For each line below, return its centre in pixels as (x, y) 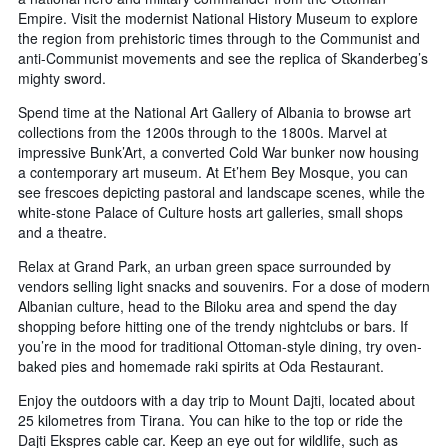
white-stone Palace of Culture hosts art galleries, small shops (210, 211)
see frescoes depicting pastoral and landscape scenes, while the (221, 191)
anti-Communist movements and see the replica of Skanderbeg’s (223, 57)
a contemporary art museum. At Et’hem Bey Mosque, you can (213, 171)
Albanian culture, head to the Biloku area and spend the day (207, 305)
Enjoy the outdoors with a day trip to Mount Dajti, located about (216, 399)
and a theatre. (62, 231)
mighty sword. (62, 77)
